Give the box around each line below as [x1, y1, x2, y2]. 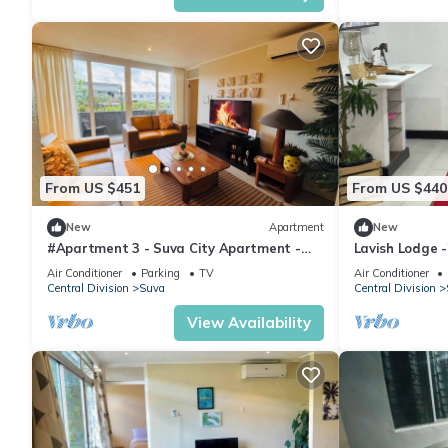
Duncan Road [47, 257, 134, 274]
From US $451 [45, 179, 140, 198]
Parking [141, 265, 180, 280]
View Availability [186, 312, 311, 332]
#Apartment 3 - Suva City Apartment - [47, 239, 301, 256]
